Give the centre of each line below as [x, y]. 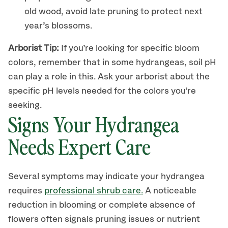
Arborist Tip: [34, 48]
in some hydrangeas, [146, 63]
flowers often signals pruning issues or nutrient [104, 219]
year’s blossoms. [58, 26]
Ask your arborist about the [154, 77]
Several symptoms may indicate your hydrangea [106, 177]
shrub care [119, 191]
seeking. [25, 105]
